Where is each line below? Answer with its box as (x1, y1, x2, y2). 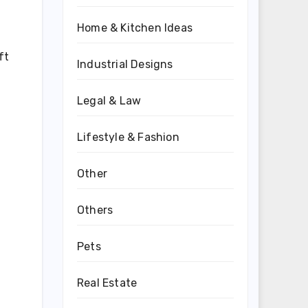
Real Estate (77, 276, 137, 289)
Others (77, 203, 113, 217)
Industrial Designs (77, 58, 173, 71)
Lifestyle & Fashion (77, 131, 179, 144)
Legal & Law (77, 94, 142, 107)
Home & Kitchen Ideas (77, 21, 192, 34)
